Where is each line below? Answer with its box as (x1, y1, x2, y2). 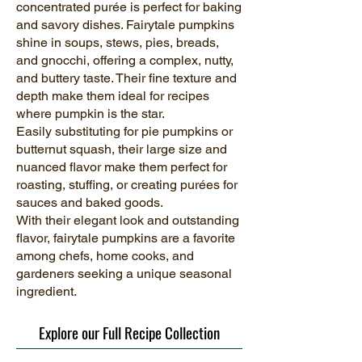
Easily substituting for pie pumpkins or (16, 124, 233, 139)
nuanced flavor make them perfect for (16, 159, 227, 175)
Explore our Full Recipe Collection (39, 320, 220, 343)
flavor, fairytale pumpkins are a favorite (16, 230, 235, 246)
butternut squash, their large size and (16, 141, 227, 157)
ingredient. (16, 284, 77, 299)
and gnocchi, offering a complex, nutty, (16, 53, 234, 68)
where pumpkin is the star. (16, 106, 165, 121)
